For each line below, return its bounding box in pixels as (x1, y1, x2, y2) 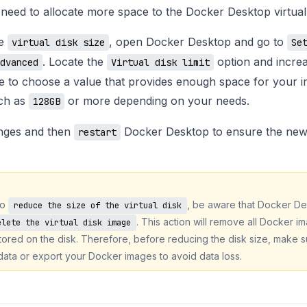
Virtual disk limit (111, 56, 210, 69)
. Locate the (42, 55, 107, 69)
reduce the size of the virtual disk (14, 199, 182, 211)
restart (78, 126, 116, 139)
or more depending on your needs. (64, 94, 249, 108)
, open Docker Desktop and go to (109, 35, 287, 49)
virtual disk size (12, 36, 105, 49)
